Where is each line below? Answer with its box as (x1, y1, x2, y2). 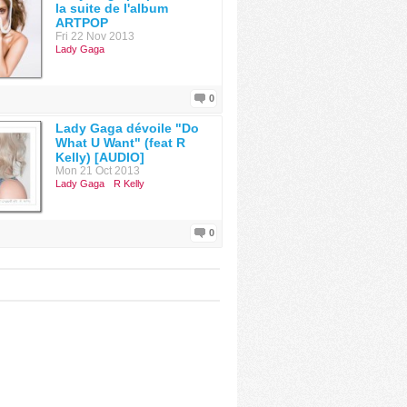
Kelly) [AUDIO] (55, 150, 144, 164)
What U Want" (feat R (55, 135, 185, 150)
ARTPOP (55, 15, 108, 30)
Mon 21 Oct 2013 (55, 164, 140, 177)
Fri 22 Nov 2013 (55, 30, 134, 43)
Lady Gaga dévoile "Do (55, 121, 199, 135)
